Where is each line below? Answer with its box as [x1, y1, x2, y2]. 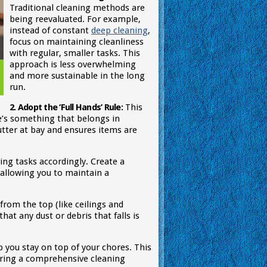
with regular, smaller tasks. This [10, 48, 140, 58]
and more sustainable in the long [10, 70, 145, 81]
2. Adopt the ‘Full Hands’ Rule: [10, 102, 123, 113]
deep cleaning [91, 25, 148, 36]
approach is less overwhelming [10, 59, 136, 70]
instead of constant [10, 25, 91, 36]
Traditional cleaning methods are [10, 2, 145, 13]
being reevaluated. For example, [10, 14, 141, 24]
